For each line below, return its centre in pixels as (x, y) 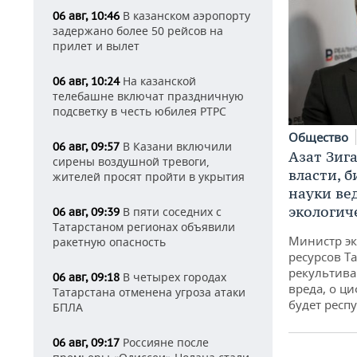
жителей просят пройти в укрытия (149, 177)
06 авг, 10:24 (86, 81)
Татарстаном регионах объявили (144, 227)
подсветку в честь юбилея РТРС (139, 111)
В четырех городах (173, 277)
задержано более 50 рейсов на (138, 31)
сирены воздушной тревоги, (131, 161)
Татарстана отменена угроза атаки (149, 292)
